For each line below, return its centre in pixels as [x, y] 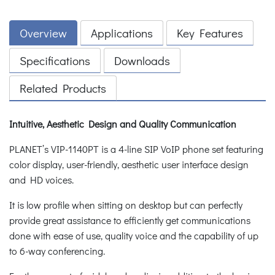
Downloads [142, 60]
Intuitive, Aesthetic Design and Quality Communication [123, 123]
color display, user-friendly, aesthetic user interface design [129, 164]
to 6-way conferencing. [58, 250]
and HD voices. [41, 179]
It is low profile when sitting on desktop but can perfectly [126, 204]
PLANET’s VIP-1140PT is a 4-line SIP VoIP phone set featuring [136, 149]
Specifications [55, 60]
